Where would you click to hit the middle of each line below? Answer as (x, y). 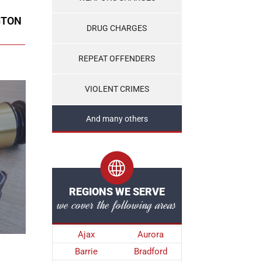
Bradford (150, 251)
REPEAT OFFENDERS (117, 59)
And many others (117, 119)
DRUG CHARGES (117, 28)
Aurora (150, 235)
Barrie (86, 251)
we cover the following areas (117, 205)
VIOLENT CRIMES (117, 89)
